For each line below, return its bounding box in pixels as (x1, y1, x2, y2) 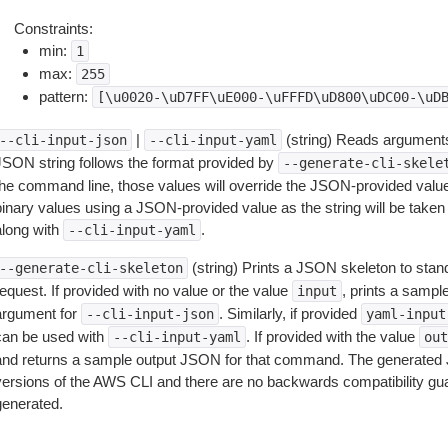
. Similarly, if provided (218, 305, 361, 322)
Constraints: (13, 20, 93, 37)
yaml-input (365, 306, 446, 322)
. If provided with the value (245, 328, 419, 345)
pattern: (38, 88, 92, 105)
